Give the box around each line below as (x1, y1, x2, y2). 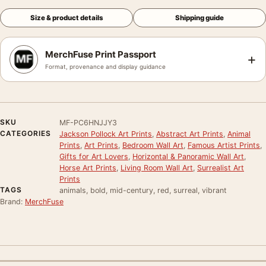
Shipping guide (175, 13, 224, 22)
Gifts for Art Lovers (59, 151, 128, 161)
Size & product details (30, 13, 103, 22)
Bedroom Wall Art (122, 140, 183, 150)
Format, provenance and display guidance (45, 62, 166, 70)
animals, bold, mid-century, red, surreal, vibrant (59, 185, 227, 195)
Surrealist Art (197, 163, 244, 172)
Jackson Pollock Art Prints (59, 129, 152, 138)
